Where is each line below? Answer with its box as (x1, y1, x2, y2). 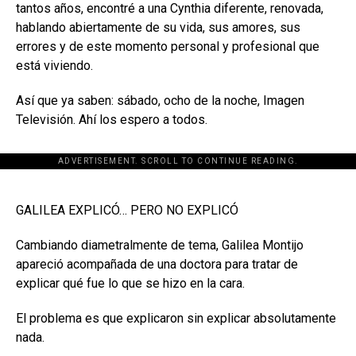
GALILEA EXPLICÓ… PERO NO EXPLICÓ (16, 202, 238, 218)
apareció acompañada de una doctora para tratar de (16, 256, 298, 272)
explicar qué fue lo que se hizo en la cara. (16, 275, 245, 291)
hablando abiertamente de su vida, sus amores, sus (16, 19, 300, 35)
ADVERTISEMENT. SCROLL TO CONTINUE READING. (57, 156, 299, 165)
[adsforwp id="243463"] (95, 160, 261, 177)
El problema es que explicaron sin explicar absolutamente (16, 310, 336, 326)
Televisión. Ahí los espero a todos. (16, 111, 207, 127)
